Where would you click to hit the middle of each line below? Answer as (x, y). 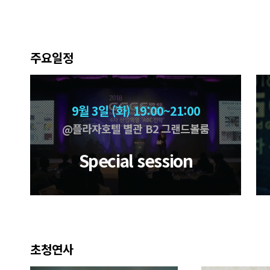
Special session (136, 160)
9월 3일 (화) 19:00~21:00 (136, 111)
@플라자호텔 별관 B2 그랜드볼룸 (136, 128)
